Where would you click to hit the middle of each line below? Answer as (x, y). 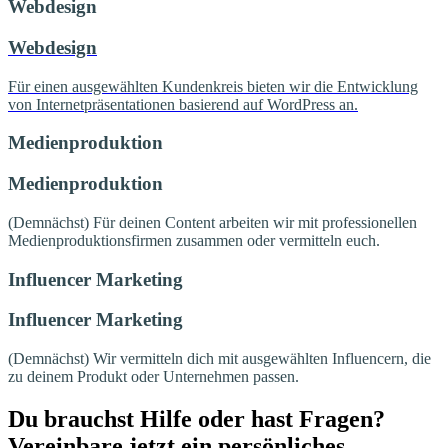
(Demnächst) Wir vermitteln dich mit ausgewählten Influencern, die (219, 358)
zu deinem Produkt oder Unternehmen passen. (153, 376)
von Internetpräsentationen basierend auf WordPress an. (183, 104)
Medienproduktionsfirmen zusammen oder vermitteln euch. (194, 240)
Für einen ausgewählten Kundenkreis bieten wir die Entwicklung (213, 86)
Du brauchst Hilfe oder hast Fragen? (196, 418)
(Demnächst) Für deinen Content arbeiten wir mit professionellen (212, 222)
